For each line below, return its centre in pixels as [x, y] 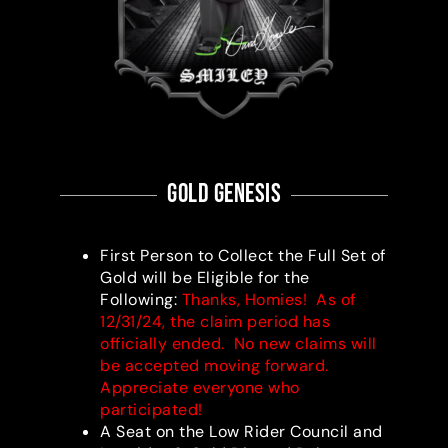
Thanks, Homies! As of [268, 300]
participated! [151, 410]
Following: [141, 300]
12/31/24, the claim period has [215, 322]
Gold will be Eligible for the [205, 278]
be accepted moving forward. [216, 366]
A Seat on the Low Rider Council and [241, 432]
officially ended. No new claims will [238, 344]
